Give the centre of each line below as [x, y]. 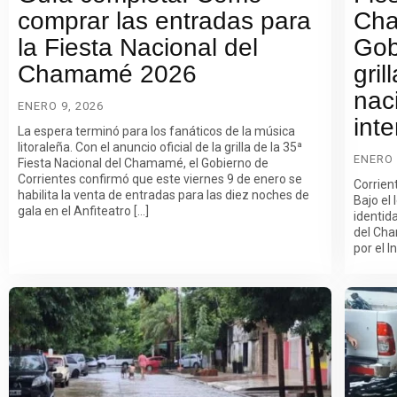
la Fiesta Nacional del [138, 48]
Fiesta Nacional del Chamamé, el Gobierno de [143, 163]
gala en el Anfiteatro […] [83, 211]
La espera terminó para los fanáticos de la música [156, 132]
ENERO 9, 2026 [61, 106]
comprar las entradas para [164, 21]
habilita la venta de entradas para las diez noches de [163, 195]
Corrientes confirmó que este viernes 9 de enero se [160, 179]
